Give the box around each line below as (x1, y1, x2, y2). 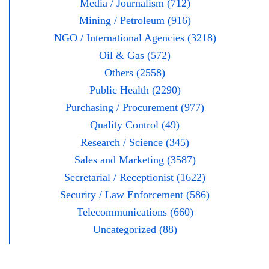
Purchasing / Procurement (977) (65, 101, 204, 114)
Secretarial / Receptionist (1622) (64, 171, 205, 184)
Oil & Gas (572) (99, 49, 171, 62)
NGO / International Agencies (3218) (53, 32, 216, 44)
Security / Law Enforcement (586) (60, 189, 210, 201)
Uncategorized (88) (92, 223, 177, 236)
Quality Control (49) (90, 119, 180, 131)
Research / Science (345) (80, 136, 189, 149)
